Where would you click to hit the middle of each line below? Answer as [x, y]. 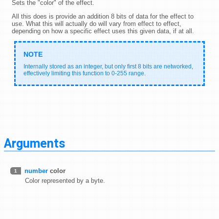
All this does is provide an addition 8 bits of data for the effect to [103, 16]
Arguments [34, 144]
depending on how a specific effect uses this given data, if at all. [103, 31]
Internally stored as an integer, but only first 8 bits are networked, [108, 66]
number [36, 171]
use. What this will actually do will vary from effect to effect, [97, 23]
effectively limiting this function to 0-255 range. [85, 73]
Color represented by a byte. [65, 180]
